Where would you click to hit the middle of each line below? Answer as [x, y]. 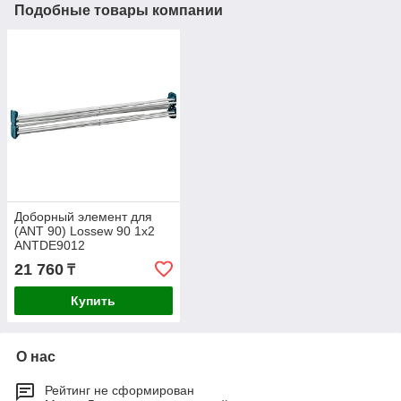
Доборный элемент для [83, 217]
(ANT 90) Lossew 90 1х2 [85, 231]
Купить [94, 301]
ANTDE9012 [50, 246]
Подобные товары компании [119, 10]
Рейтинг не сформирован [119, 391]
